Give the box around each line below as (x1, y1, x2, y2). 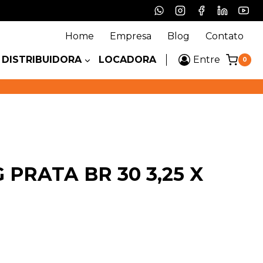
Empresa (109, 31, 151, 42)
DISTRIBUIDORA (1, 53, 82, 65)
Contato (205, 31, 244, 42)
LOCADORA (99, 53, 157, 65)
